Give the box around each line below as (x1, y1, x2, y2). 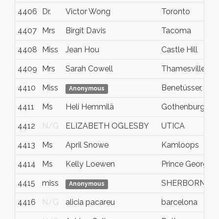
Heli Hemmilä (66, 102, 114, 111)
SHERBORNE (161, 178, 210, 188)
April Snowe (66, 140, 109, 150)
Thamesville (161, 64, 205, 73)
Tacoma (161, 26, 191, 35)
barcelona (161, 197, 197, 207)
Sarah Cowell (66, 64, 113, 73)
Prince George (161, 159, 212, 169)
